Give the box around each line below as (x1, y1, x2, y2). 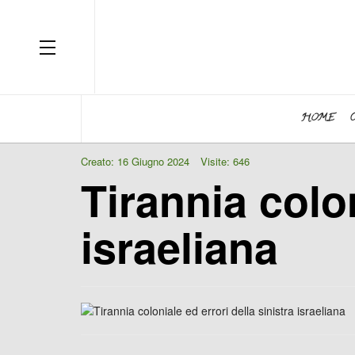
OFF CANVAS (55, 37, 116, 52)
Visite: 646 (200, 154, 250, 169)
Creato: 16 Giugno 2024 (81, 154, 189, 169)
